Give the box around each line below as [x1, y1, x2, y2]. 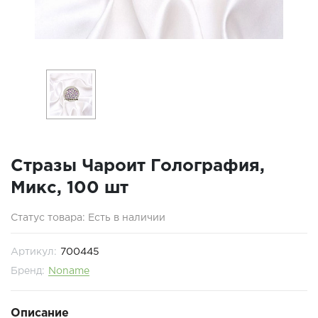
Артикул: [11, 248, 57, 256]
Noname [48, 267, 89, 275]
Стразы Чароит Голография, [11, 158, 265, 174]
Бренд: [11, 267, 45, 275]
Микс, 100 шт [11, 180, 128, 196]
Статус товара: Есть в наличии [11, 214, 165, 222]
